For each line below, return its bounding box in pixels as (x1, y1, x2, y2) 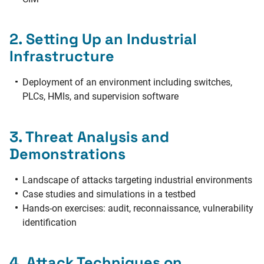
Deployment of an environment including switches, (22, 77, 233, 88)
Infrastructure (9, 47, 114, 66)
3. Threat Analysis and (9, 127, 169, 146)
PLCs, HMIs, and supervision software (22, 91, 179, 103)
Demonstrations (9, 144, 126, 163)
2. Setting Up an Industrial (9, 29, 197, 49)
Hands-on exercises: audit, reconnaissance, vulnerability (22, 202, 254, 214)
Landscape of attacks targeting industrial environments (22, 174, 253, 186)
